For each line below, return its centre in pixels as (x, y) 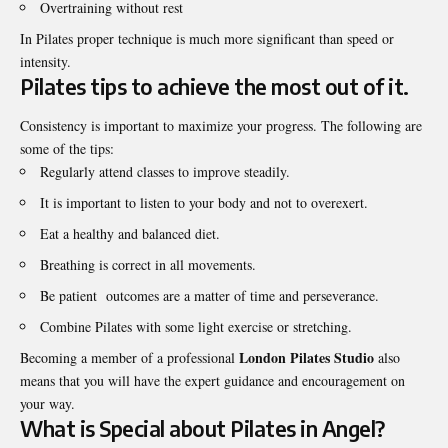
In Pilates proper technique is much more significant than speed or (207, 38)
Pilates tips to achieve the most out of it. (214, 86)
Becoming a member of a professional (127, 358)
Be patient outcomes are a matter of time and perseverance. (209, 296)
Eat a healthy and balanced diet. (130, 234)
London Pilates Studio (308, 358)
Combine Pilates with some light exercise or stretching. (196, 327)
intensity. (45, 61)
